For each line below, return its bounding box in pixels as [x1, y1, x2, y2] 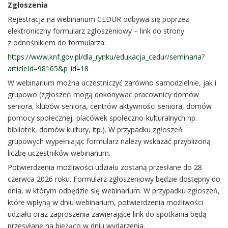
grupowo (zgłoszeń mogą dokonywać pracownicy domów [8, 89, 199, 99]
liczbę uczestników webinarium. [8, 148, 110, 158]
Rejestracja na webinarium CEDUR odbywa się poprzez [8, 14, 189, 24]
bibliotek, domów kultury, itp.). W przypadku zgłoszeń [8, 124, 183, 134]
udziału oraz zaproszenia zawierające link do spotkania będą [8, 209, 207, 219]
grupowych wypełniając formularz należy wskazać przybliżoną [8, 136, 211, 146]
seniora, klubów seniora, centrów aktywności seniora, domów [8, 101, 212, 111]
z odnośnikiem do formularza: [8, 37, 106, 47]
